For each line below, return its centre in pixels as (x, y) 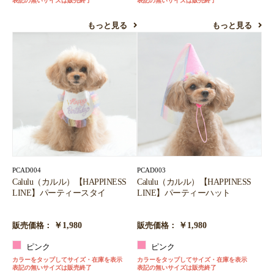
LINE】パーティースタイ (59, 193)
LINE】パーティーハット (184, 193)
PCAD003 (151, 170)
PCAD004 (27, 170)
